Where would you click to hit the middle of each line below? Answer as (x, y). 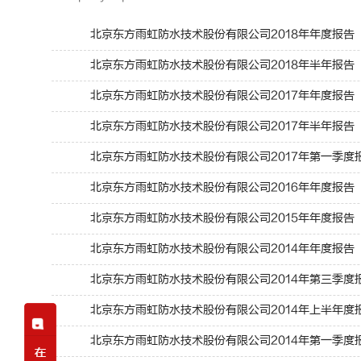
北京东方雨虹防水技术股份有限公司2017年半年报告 (222, 127)
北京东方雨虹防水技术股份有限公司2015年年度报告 (222, 218)
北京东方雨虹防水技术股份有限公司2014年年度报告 (222, 249)
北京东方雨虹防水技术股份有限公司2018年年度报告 (222, 35)
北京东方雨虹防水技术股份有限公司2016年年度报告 (222, 188)
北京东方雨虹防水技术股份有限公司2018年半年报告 (222, 65)
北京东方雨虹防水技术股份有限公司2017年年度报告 (222, 96)
